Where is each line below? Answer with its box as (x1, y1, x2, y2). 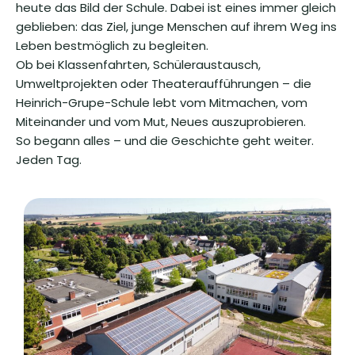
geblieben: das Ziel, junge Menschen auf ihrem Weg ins (16, 18, 337, 35)
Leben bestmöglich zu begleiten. (16, 37, 208, 54)
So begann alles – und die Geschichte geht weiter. (16, 132, 314, 149)
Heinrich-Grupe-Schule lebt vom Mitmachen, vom (16, 94, 307, 111)
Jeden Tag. (16, 151, 82, 168)
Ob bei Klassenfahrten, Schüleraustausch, (16, 56, 261, 73)
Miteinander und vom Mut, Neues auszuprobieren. (16, 113, 306, 130)
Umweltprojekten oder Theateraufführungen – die (16, 75, 311, 92)
